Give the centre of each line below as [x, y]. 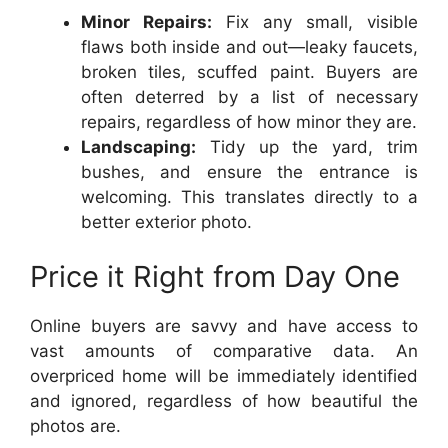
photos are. [75, 426]
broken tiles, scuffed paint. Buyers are [249, 71]
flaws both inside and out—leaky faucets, [249, 46]
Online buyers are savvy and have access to [224, 326]
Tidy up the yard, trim [307, 146]
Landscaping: [138, 146]
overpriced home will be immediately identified [224, 376]
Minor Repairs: [146, 21]
